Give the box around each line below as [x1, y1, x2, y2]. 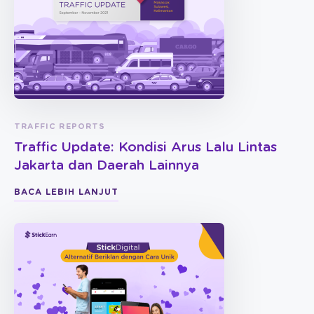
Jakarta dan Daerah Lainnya [14, 159, 199, 173]
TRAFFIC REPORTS [14, 123, 106, 131]
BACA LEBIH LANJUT [14, 188, 118, 197]
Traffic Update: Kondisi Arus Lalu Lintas [14, 141, 277, 155]
